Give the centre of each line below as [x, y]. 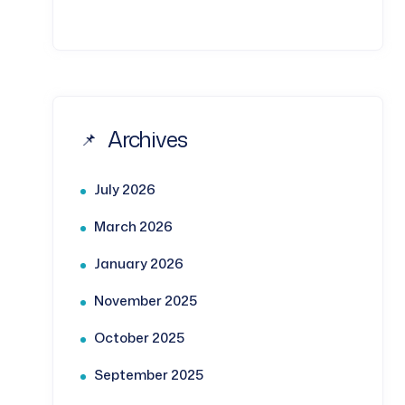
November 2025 [146, 301]
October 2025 [139, 338]
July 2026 [125, 190]
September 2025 [149, 375]
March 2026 [133, 227]
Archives [147, 140]
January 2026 [139, 264]
